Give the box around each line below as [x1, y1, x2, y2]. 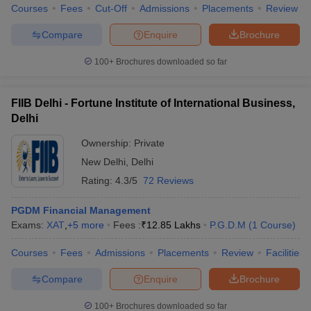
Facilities [266, 247, 304, 258]
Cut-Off [95, 3, 127, 14]
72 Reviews [143, 175, 194, 186]
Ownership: [81, 137, 134, 149]
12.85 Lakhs [146, 219, 201, 230]
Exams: [11, 219, 47, 230]
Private [134, 137, 165, 149]
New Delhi [81, 156, 126, 167]
